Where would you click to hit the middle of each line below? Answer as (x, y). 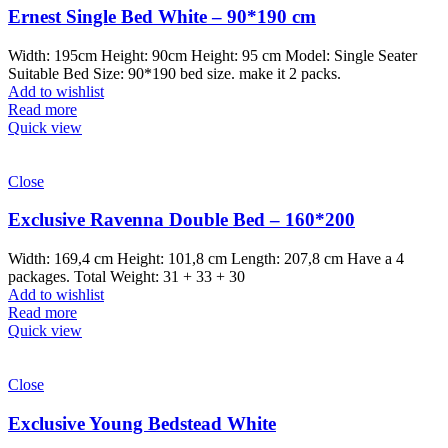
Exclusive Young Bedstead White (142, 423)
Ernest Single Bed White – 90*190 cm (162, 16)
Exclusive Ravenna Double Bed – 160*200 (181, 220)
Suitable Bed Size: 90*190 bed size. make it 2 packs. (174, 73)
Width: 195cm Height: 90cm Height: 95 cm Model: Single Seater (212, 55)
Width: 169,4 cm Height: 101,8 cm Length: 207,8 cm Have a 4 (206, 258)
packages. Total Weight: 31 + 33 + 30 (126, 276)
